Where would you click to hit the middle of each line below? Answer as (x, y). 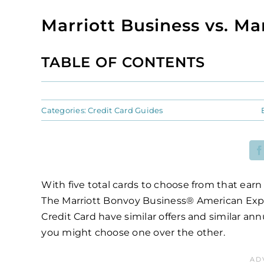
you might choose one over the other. (133, 232)
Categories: (65, 110)
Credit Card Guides (126, 110)
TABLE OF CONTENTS (123, 62)
